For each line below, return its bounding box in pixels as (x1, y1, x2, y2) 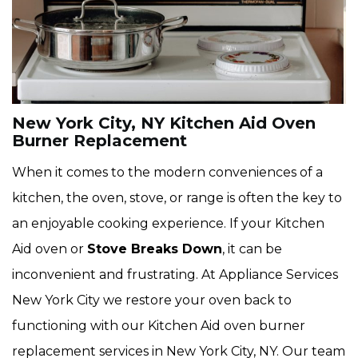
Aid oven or (12, 241, 87, 257)
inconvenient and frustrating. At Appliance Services (12, 267, 338, 283)
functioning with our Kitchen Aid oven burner (12, 318, 305, 334)
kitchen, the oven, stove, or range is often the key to (12, 190, 342, 206)
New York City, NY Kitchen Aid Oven (12, 113, 316, 133)
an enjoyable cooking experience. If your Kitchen (12, 216, 324, 232)
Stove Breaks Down (87, 241, 222, 257)
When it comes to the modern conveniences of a (12, 165, 323, 181)
